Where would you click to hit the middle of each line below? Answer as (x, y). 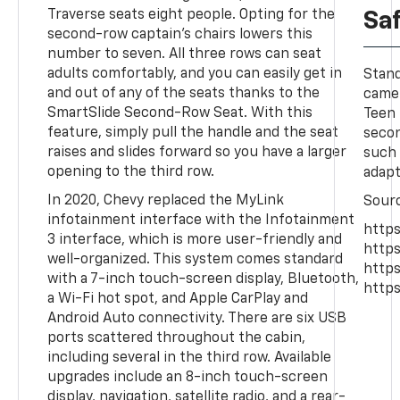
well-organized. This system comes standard (196, 259)
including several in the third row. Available (190, 358)
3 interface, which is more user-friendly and (195, 240)
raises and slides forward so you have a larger (197, 152)
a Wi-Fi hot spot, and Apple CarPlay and (178, 299)
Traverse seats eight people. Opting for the (192, 15)
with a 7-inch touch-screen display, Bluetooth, (204, 279)
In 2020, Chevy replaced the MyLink (166, 200)
